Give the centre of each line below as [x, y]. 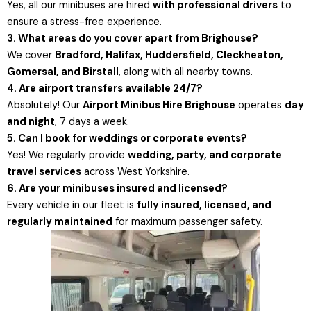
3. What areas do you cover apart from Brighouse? [133, 38]
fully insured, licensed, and [204, 205]
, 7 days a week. [92, 121]
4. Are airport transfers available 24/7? [105, 88]
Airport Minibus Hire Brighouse [159, 105]
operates [260, 105]
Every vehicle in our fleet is [72, 205]
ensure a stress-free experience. [84, 22]
